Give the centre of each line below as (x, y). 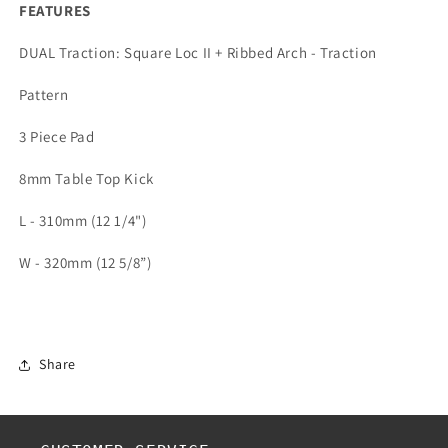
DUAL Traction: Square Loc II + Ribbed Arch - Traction (198, 52)
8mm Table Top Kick (86, 178)
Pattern (44, 94)
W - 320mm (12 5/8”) (85, 262)
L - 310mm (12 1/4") (83, 220)
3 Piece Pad (57, 136)
